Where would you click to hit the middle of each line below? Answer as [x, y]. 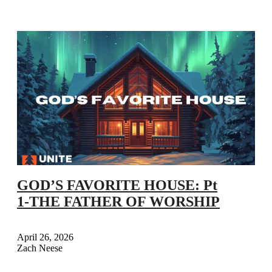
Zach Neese [40, 248]
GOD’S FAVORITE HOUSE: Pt [117, 185]
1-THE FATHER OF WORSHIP [118, 201]
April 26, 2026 [45, 237]
